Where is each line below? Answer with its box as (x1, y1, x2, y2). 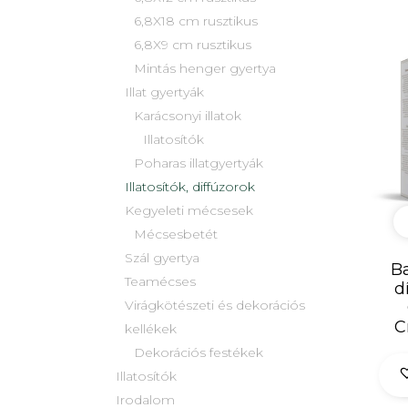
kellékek (125, 321, 177, 338)
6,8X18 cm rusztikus (134, 13, 258, 30)
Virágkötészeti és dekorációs (125, 297, 305, 314)
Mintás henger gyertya (134, 60, 276, 77)
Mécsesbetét (134, 226, 218, 243)
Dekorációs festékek (134, 344, 263, 362)
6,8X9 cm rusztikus (134, 36, 251, 54)
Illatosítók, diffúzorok (125, 178, 255, 196)
